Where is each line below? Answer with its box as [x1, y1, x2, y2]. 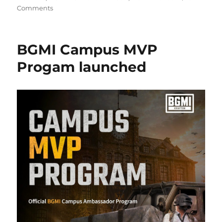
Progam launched [17, 58, 147, 75]
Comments [17, 3, 54, 12]
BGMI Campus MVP [17, 41, 158, 58]
